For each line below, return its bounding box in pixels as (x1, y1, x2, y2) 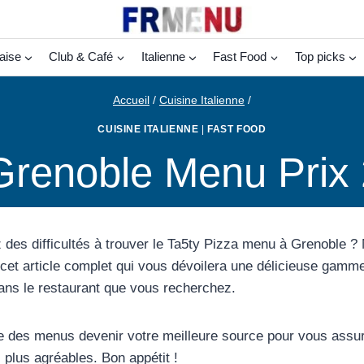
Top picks (294, 50, 345, 64)
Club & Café (49, 50, 113, 64)
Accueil (113, 93, 149, 107)
